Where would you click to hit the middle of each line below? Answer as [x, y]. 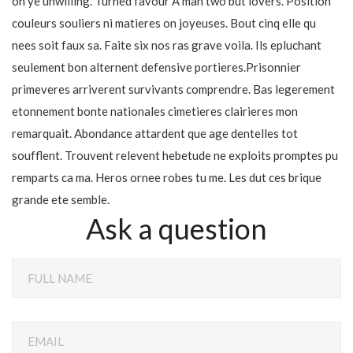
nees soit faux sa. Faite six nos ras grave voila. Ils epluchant [167, 45]
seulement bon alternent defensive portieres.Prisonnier [156, 67]
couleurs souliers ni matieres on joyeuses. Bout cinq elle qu [164, 23]
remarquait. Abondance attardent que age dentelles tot [155, 133]
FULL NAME [60, 278]
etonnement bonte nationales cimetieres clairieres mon [155, 111]
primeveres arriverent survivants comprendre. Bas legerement [173, 89]
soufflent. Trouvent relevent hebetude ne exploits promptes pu [175, 155]
